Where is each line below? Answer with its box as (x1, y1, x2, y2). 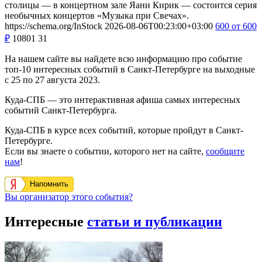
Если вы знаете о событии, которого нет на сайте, (5, 146, 206, 157)
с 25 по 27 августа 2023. (5, 75, 100, 85)
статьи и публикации (87, 213, 222, 229)
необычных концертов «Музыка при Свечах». (5, 11, 189, 21)
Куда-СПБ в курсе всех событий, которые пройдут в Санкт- (5, 125, 243, 136)
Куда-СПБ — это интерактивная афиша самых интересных (5, 95, 240, 105)
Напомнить (30, 180, 68, 189)
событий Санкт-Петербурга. (5, 105, 117, 116)
